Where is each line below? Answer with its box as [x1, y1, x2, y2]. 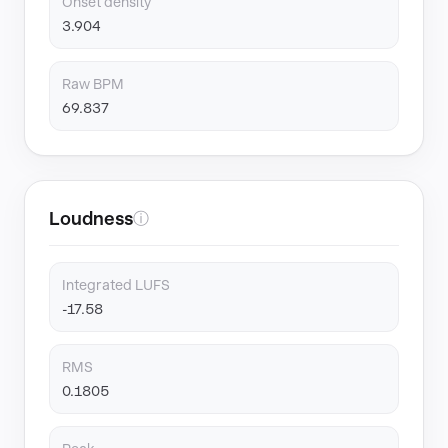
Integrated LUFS [62, 277, 170, 293]
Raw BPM [62, 76, 124, 92]
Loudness [49, 208, 133, 229]
